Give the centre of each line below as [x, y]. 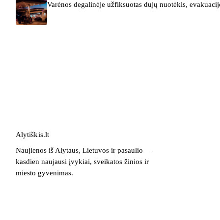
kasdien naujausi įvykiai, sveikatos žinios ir [82, 162]
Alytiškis [29, 135]
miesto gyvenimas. [44, 173]
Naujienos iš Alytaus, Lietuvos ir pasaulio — [84, 151]
